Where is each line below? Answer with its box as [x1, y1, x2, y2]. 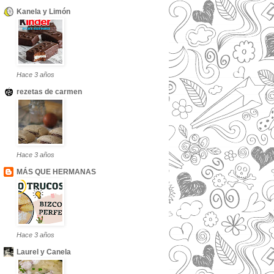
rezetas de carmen [17, 87, 82, 96]
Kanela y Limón [17, 7, 70, 16]
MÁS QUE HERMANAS [17, 168, 96, 176]
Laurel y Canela [17, 248, 71, 256]
